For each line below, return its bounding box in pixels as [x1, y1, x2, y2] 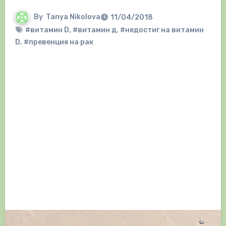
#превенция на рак [23, 38, 93, 47]
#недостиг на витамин [120, 26, 204, 35]
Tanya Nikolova [45, 13, 100, 22]
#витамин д [72, 26, 117, 35]
